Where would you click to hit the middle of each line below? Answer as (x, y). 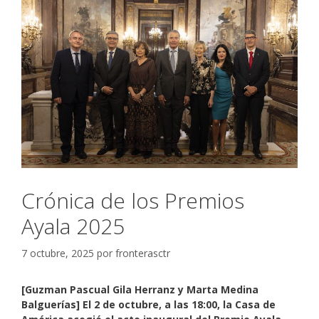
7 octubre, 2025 (58, 253)
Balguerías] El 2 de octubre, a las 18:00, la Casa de (148, 304)
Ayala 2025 (73, 226)
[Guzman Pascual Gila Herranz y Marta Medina (140, 289)
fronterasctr (143, 253)
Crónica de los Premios (133, 200)
